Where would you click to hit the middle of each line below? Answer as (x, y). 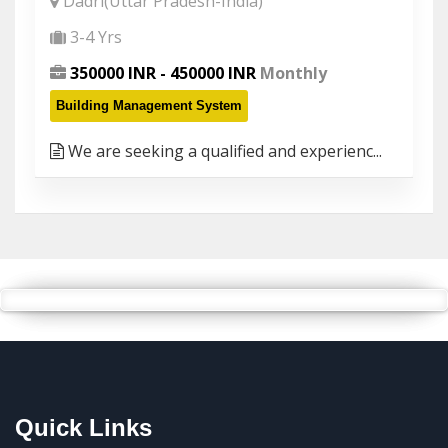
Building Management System (149, 105)
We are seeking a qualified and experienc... (223, 151)
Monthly (291, 73)
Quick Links (83, 427)
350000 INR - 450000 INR (163, 73)
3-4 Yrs (96, 37)
